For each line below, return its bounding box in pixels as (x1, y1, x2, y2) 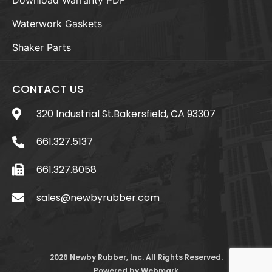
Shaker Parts (12, 41, 71, 53)
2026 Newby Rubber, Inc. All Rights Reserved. (49, 251, 223, 262)
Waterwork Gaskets (12, 17, 102, 30)
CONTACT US (12, 81, 84, 97)
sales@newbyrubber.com (36, 190, 160, 205)
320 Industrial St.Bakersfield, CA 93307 (36, 106, 216, 121)
